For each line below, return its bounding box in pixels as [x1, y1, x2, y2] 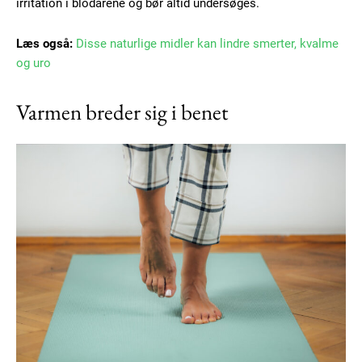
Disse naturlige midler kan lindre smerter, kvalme [76, 36, 339, 52]
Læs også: [16, 36, 73, 52]
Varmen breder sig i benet [16, 98, 228, 127]
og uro [16, 56, 51, 71]
